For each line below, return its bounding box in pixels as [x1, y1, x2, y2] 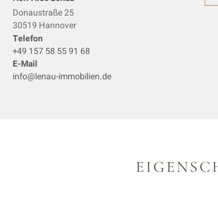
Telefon [13, 33, 43, 45]
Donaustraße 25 [13, 7, 74, 19]
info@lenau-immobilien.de [13, 71, 111, 83]
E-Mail [13, 58, 37, 71]
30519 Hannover [13, 19, 76, 32]
